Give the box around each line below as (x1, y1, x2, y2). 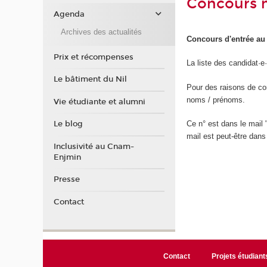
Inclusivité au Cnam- (53, 141, 134, 151)
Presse (53, 175, 80, 184)
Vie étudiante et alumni (53, 97, 145, 107)
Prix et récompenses (53, 52, 133, 62)
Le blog (53, 119, 83, 129)
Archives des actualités (60, 27, 142, 36)
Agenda (53, 10, 85, 19)
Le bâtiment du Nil (53, 74, 127, 84)
